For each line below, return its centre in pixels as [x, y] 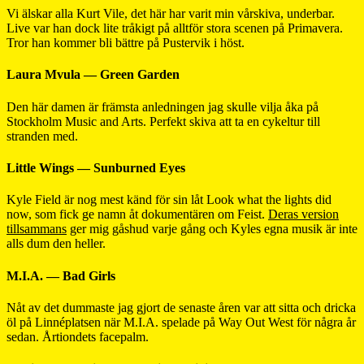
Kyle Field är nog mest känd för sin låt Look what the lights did [169, 200]
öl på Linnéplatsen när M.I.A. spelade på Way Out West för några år [181, 322]
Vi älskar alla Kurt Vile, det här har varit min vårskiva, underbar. [171, 14]
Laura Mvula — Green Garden [93, 75]
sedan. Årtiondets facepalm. [78, 336]
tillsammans [37, 229]
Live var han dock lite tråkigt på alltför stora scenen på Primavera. [175, 28]
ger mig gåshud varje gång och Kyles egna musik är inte [212, 229]
